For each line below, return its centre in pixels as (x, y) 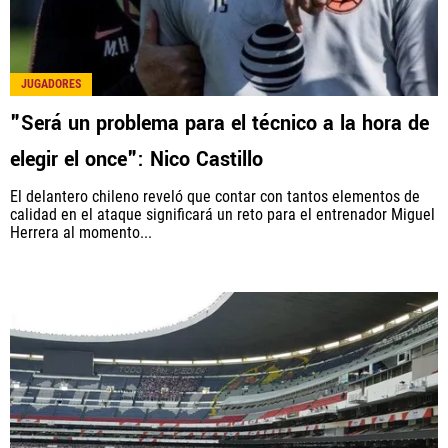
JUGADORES (51, 83)
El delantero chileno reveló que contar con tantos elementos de (215, 196)
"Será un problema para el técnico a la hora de (219, 123)
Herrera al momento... (81, 232)
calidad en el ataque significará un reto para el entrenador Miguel (222, 214)
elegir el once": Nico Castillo (136, 159)
